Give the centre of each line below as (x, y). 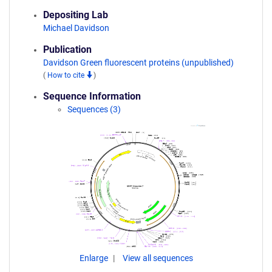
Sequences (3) (94, 109)
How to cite (67, 75)
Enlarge (94, 258)
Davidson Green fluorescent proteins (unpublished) (138, 63)
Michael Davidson (76, 28)
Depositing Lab (76, 15)
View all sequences (158, 258)
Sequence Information (92, 96)
